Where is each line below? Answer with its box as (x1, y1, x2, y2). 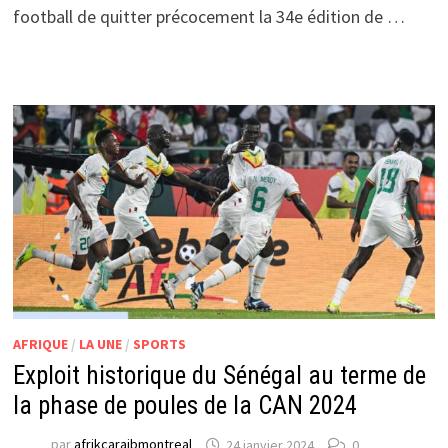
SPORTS (132, 335, 186, 354)
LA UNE (78, 335, 122, 354)
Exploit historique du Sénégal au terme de (12, 361, 426, 391)
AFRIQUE (12, 335, 68, 354)
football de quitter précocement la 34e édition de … (12, 4, 405, 28)
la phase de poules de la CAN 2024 (12, 391, 357, 421)
